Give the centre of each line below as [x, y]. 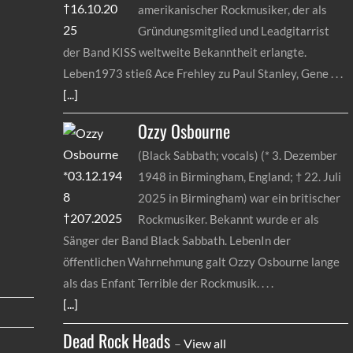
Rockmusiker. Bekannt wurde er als [229, 219]
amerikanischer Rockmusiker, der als [233, 9]
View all [205, 344]
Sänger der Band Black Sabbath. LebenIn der [177, 241]
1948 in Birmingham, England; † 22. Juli [240, 177]
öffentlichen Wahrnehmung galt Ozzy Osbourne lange [202, 262]
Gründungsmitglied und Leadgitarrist [234, 30]
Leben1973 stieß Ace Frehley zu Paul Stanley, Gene [196, 73]
